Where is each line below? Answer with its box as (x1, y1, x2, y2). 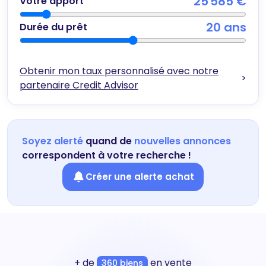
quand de (83, 134, 134, 148)
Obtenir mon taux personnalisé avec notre (20, 64, 218, 78)
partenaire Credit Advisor (20, 78, 138, 92)
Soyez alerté (22, 134, 83, 148)
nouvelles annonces (134, 134, 231, 148)
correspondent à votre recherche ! (22, 148, 191, 162)
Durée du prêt (20, 20, 87, 34)
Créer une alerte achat (85, 170, 194, 183)
